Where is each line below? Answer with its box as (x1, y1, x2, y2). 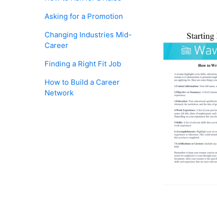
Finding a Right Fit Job (45, 59, 121, 68)
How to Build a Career (45, 77, 120, 87)
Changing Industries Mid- (45, 30, 132, 39)
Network (45, 88, 74, 97)
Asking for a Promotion (45, 12, 123, 21)
